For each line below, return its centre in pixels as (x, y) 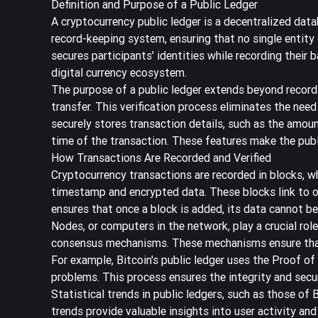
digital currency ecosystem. (119, 72)
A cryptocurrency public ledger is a (137, 21)
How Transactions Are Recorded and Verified (161, 157)
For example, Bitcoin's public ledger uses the (161, 259)
